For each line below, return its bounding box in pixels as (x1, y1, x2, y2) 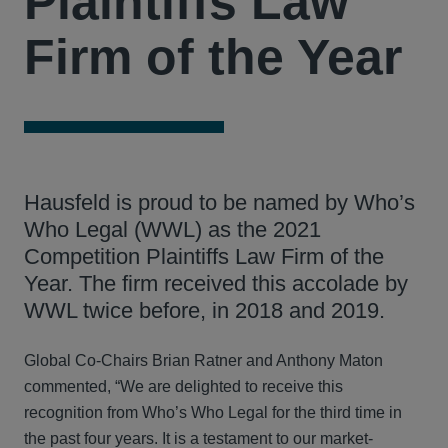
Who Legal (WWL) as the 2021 (24, 217, 321, 242)
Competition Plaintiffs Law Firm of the (24, 244, 384, 269)
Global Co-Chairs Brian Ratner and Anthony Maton (24, 352, 383, 369)
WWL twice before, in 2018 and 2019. (24, 298, 385, 323)
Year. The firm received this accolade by (24, 271, 408, 296)
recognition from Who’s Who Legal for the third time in (24, 404, 402, 421)
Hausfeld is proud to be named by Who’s (24, 190, 415, 215)
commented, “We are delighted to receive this (24, 378, 343, 395)
